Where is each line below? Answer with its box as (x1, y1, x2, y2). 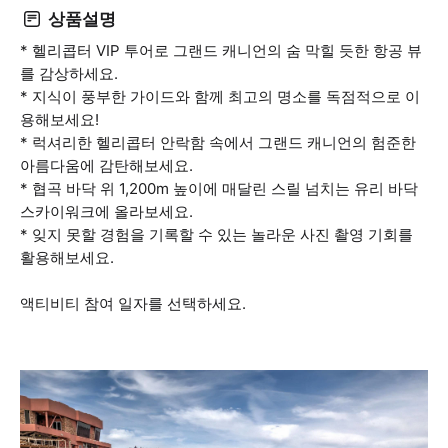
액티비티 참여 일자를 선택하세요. (20, 294, 246, 313)
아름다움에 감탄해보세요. (20, 156, 193, 175)
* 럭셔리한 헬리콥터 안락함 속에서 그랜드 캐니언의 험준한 (20, 133, 416, 152)
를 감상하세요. (20, 64, 118, 83)
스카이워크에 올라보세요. (20, 202, 193, 221)
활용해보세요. (20, 248, 114, 267)
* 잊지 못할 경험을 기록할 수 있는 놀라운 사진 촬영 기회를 (20, 225, 413, 244)
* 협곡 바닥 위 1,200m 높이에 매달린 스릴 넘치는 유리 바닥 (20, 179, 418, 198)
